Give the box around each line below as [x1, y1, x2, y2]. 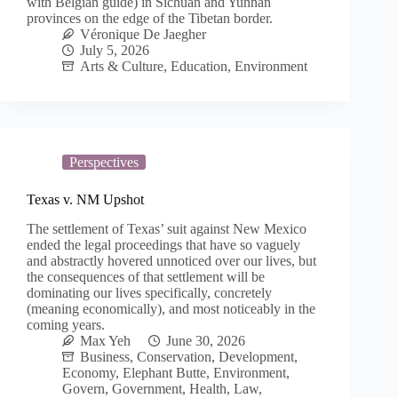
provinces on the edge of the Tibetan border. [27, 10, 273, 26]
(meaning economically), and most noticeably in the [27, 300, 315, 316]
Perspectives [69, 154, 139, 170]
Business [80, 348, 130, 364]
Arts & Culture [80, 58, 163, 74]
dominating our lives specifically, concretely [27, 284, 272, 300]
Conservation [137, 348, 211, 364]
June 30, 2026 [166, 332, 245, 348]
